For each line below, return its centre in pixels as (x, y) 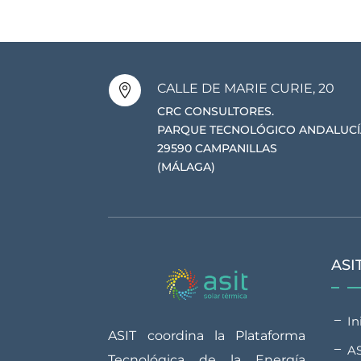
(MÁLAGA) (186, 167)
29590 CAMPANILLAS (217, 149)
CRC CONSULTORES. (215, 112)
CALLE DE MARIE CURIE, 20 (245, 89)
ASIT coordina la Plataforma (207, 336)
